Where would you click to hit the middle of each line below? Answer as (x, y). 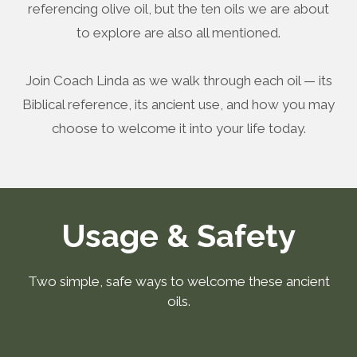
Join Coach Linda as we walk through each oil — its (178, 80)
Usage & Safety (178, 235)
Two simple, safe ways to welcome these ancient (178, 281)
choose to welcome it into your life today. (178, 128)
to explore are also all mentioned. (178, 33)
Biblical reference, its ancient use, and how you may (178, 104)
